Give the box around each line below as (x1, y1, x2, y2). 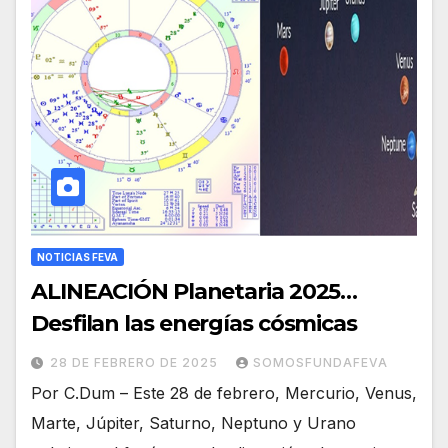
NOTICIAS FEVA (37, 251, 118, 264)
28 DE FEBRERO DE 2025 (50, 355, 222, 371)
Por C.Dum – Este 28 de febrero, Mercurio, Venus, (31, 383, 417, 404)
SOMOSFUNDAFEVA (253, 355, 388, 371)
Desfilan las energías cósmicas (31, 310, 357, 338)
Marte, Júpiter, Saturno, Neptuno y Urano (31, 413, 356, 434)
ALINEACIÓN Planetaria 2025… (31, 278, 358, 306)
